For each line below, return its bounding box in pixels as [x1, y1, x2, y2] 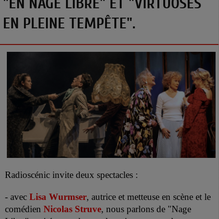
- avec [5, 192, 29, 202]
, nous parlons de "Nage [101, 204, 191, 215]
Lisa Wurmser [29, 192, 87, 202]
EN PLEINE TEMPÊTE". [3, 14, 135, 32]
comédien [5, 204, 44, 215]
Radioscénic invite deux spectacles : [5, 170, 138, 180]
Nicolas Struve [44, 204, 101, 215]
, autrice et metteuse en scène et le [87, 192, 211, 202]
